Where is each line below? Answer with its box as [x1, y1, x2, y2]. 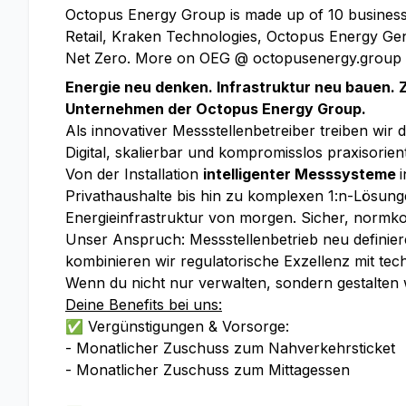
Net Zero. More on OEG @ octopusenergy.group [65, 49, 401, 67]
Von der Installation [65, 165, 203, 183]
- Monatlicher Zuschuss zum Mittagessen [65, 361, 350, 379]
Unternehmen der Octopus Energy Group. [65, 100, 366, 118]
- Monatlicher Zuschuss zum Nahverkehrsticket [65, 339, 395, 357]
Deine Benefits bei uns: [65, 295, 222, 314]
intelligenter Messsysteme [203, 165, 400, 183]
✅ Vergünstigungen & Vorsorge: [65, 317, 289, 335]
